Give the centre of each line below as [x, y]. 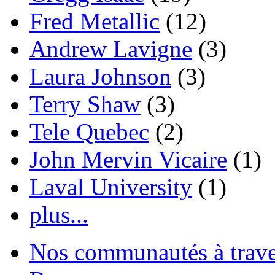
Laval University [111, 187]
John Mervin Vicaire [128, 160]
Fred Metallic [95, 21]
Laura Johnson [100, 77]
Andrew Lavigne [111, 49]
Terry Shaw [85, 104]
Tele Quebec [89, 132]
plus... [59, 215]
